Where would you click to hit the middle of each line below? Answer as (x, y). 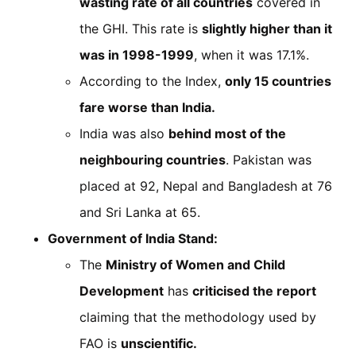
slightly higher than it (267, 28)
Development (122, 290)
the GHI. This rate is (141, 28)
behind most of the (227, 133)
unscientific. (159, 343)
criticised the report (254, 290)
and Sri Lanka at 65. (140, 212)
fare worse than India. (147, 107)
